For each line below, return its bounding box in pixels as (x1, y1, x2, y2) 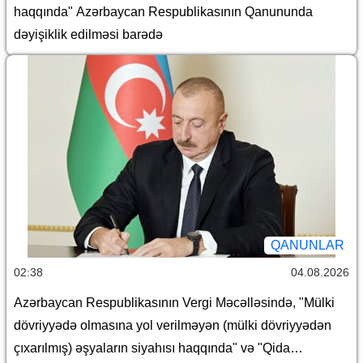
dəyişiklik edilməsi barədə (14, 28, 163, 42)
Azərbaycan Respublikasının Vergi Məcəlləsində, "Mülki (14, 296, 335, 310)
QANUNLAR (271, 238, 344, 253)
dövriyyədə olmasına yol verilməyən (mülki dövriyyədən (14, 318, 331, 333)
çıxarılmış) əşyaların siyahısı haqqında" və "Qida (14, 341, 290, 356)
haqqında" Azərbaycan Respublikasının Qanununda (14, 5, 313, 19)
